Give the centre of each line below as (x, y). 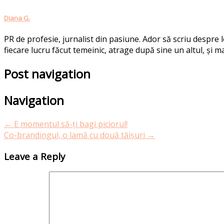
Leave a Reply (34, 156)
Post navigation (47, 74)
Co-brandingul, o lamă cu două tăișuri (75, 135)
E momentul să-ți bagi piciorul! (70, 124)
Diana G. (17, 18)
